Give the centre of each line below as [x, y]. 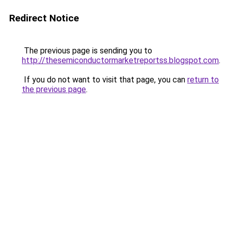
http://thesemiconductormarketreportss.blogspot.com [120, 60]
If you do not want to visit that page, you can [105, 80]
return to [203, 80]
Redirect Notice [44, 18]
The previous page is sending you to [87, 51]
